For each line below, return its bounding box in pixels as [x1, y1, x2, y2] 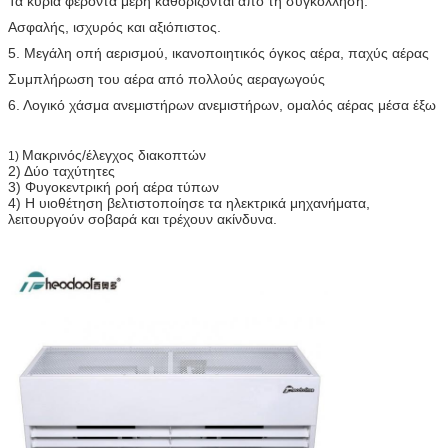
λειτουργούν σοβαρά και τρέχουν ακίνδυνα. [8, 210, 277, 227]
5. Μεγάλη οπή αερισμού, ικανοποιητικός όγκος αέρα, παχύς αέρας [8, 44, 429, 61]
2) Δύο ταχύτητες [8, 162, 115, 179]
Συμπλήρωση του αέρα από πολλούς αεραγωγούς [8, 70, 325, 87]
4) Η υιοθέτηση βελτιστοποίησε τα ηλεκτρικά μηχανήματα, [8, 194, 370, 211]
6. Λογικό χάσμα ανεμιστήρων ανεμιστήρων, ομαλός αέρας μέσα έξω [8, 96, 436, 113]
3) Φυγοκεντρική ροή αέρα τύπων [8, 178, 219, 195]
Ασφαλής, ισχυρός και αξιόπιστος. [8, 18, 221, 35]
